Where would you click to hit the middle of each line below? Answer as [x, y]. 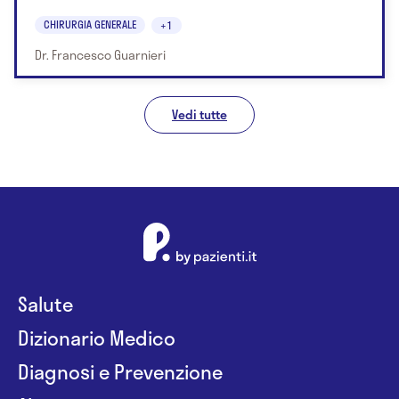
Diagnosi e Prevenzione [120, 372]
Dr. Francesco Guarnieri [100, 55]
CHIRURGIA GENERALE [90, 24]
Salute [45, 304]
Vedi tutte [199, 115]
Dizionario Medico [97, 338]
